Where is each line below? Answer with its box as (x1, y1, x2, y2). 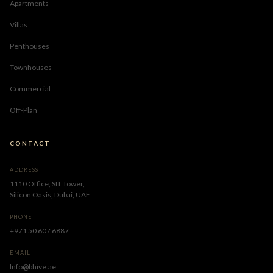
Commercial (10, 84, 51, 94)
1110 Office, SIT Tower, (10, 179, 85, 189)
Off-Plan (10, 105, 37, 115)
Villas (10, 20, 27, 30)
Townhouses (10, 63, 52, 73)
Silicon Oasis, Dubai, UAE (10, 190, 90, 200)
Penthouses (10, 41, 49, 51)
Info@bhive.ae (10, 262, 56, 272)
